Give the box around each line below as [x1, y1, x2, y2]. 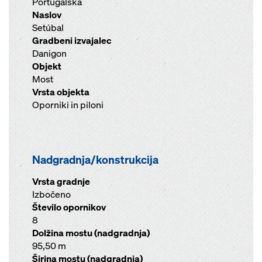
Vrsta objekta [32, 86, 89, 98]
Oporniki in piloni [32, 99, 104, 111]
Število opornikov [32, 201, 106, 213]
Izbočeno [32, 188, 71, 201]
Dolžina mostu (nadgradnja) [32, 227, 150, 239]
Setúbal [32, 22, 64, 34]
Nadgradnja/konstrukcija [32, 153, 158, 167]
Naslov [32, 9, 61, 21]
